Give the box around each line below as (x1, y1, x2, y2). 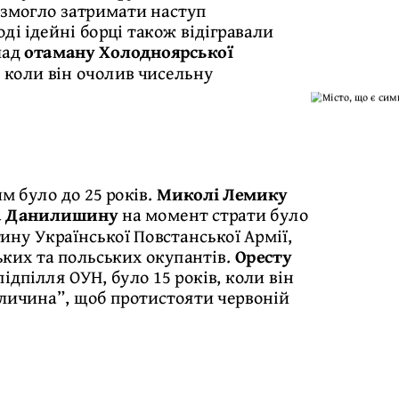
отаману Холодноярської (24, 37, 234, 65)
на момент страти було (121, 200, 309, 228)
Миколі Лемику (156, 180, 288, 208)
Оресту (234, 242, 292, 270)
